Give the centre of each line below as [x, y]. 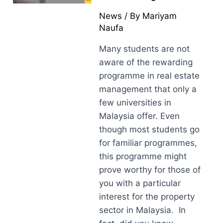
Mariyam [160, 16]
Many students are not [145, 49]
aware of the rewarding [146, 62]
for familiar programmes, [148, 143]
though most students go [150, 129]
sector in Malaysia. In [143, 210]
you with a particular [140, 183]
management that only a [148, 89]
